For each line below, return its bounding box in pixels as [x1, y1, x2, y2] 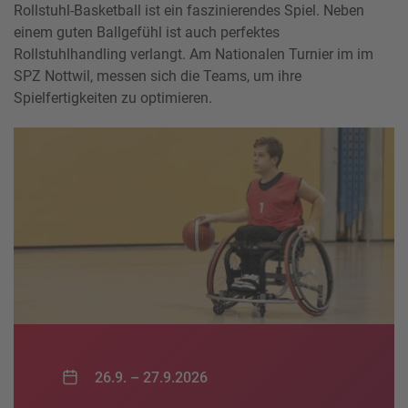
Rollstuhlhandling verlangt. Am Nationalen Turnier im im [14, 46, 373, 64]
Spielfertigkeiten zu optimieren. [14, 89, 212, 107]
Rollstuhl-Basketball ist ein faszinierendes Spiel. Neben [14, 2, 364, 20]
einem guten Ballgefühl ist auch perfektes [14, 24, 280, 42]
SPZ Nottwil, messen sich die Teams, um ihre [14, 67, 301, 86]
